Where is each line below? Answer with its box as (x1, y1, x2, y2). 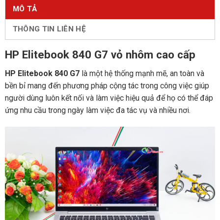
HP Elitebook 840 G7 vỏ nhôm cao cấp (4, 48, 195, 61)
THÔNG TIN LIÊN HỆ (12, 25, 86, 34)
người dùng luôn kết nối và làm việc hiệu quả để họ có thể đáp (4, 93, 213, 103)
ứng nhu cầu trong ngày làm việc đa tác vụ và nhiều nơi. (4, 105, 191, 115)
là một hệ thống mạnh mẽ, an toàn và (81, 68, 204, 78)
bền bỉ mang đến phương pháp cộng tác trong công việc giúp (4, 81, 209, 90)
